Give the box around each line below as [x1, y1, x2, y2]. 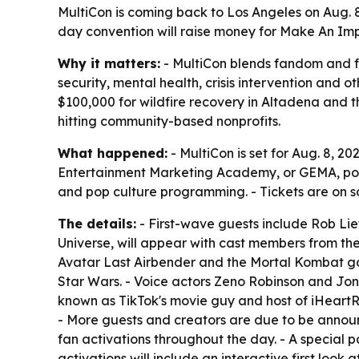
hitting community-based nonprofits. [58, 113, 280, 130]
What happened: [58, 145, 167, 162]
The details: [58, 216, 136, 232]
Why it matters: [58, 55, 160, 72]
